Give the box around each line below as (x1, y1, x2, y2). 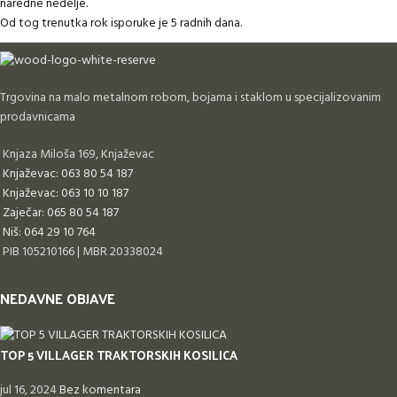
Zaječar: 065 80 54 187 (3, 203, 119, 224)
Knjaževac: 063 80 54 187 (3, 164, 133, 185)
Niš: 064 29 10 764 (3, 222, 96, 244)
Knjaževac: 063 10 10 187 (3, 183, 128, 205)
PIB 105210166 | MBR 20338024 (3, 242, 163, 263)
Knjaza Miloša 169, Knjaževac (3, 144, 154, 166)
